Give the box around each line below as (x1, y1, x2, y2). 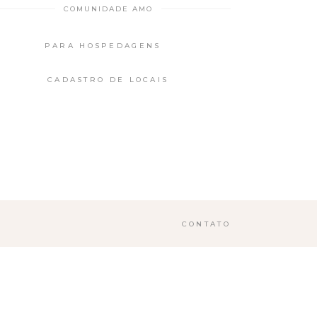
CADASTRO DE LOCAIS (47, 75, 169, 84)
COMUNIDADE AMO (63, 4, 153, 13)
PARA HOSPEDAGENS (44, 40, 161, 50)
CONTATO (181, 219, 231, 229)
